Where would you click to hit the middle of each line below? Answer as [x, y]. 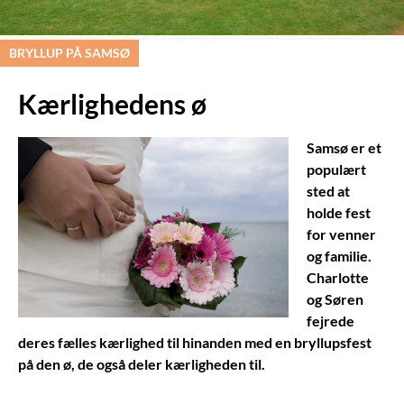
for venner [341, 234]
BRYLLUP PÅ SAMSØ [69, 52]
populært [336, 169]
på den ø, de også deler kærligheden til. [142, 363]
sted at [328, 190]
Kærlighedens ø [112, 103]
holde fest [339, 212]
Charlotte [338, 277]
